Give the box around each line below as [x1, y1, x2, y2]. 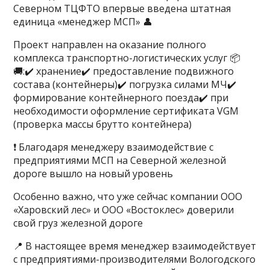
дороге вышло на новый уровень [13, 167, 174, 180]
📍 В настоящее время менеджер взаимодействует [13, 239, 257, 253]
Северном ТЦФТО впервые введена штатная [13, 2, 231, 15]
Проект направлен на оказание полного [13, 38, 207, 51]
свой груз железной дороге [13, 216, 143, 230]
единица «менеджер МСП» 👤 [13, 15, 153, 28]
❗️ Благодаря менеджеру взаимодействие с [13, 140, 214, 154]
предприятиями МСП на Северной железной [13, 154, 227, 167]
